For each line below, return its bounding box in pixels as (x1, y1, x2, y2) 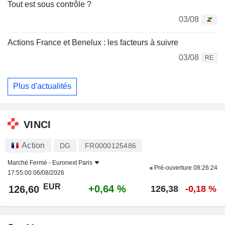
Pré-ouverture (153, 164, 193, 172)
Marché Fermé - (8, 159, 52, 167)
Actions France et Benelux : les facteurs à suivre (8, 38, 178, 47)
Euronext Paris (52, 159, 92, 167)
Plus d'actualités (13, 82, 71, 91)
